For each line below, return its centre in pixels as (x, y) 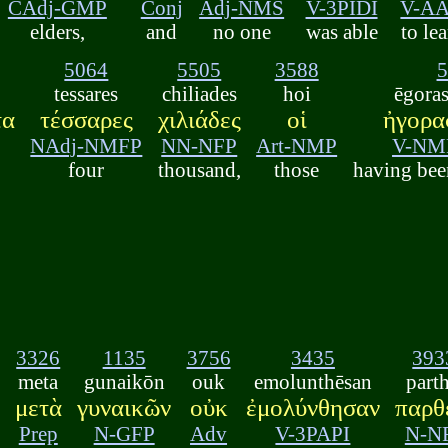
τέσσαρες (86, 120)
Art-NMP (297, 146)
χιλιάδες (199, 120)
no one (241, 31)
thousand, (199, 170)
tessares (86, 94)
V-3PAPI (313, 433)
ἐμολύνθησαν (312, 407)
